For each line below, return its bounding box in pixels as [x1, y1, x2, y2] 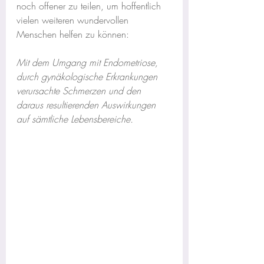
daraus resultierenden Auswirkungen [16, 98, 159, 111]
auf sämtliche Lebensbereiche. [16, 113, 133, 126]
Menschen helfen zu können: [16, 28, 129, 41]
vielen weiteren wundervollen [16, 14, 131, 27]
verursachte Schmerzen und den [16, 84, 144, 97]
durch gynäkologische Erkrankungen [16, 70, 160, 83]
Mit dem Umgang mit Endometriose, [16, 56, 161, 69]
